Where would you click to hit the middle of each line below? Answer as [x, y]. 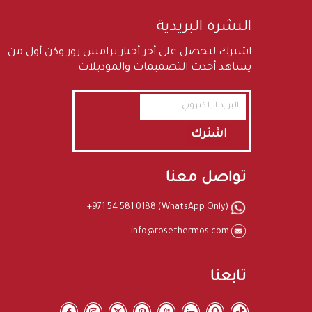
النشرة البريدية [204, 27]
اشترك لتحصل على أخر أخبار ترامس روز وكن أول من [130, 52]
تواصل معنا [206, 178]
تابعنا [228, 278]
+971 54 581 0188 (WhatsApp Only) [159, 207]
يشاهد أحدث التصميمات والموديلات [165, 68]
